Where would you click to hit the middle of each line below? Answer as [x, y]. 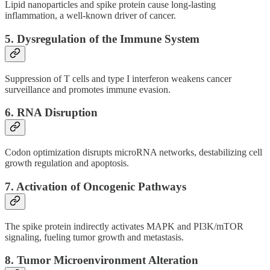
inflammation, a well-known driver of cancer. [90, 16]
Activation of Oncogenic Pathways [101, 186]
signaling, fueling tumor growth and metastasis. [94, 237]
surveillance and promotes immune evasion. [88, 89]
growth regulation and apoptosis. [67, 163]
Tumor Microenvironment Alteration [108, 260]
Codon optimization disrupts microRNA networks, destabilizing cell [133, 152]
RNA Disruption [57, 113]
